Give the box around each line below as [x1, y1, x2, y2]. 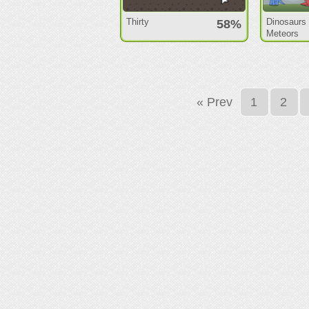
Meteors [266, 28, 299, 39]
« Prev [197, 95, 233, 109]
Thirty [126, 17, 150, 27]
